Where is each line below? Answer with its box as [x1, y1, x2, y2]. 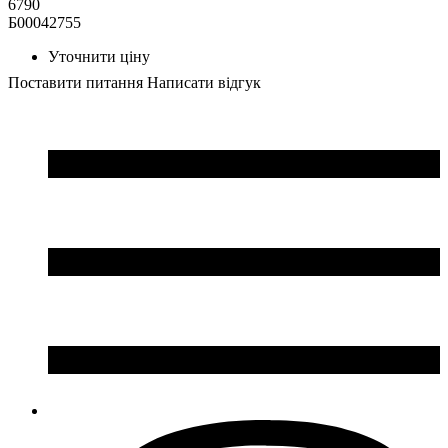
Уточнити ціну [48, 47, 150, 65]
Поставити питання [8, 73, 143, 91]
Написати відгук [147, 73, 261, 91]
